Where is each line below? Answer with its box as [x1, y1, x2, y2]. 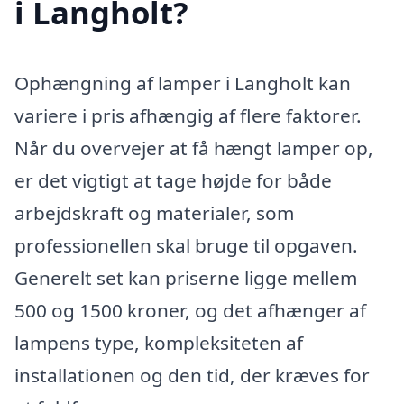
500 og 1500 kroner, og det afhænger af [14, 298, 366, 324]
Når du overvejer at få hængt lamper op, [14, 135, 373, 161]
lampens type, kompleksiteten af [14, 330, 303, 356]
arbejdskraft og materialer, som [14, 200, 294, 226]
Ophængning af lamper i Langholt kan [14, 70, 351, 96]
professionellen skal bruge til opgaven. [14, 233, 358, 259]
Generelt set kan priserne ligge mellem [14, 265, 357, 291]
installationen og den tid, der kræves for [14, 363, 370, 389]
